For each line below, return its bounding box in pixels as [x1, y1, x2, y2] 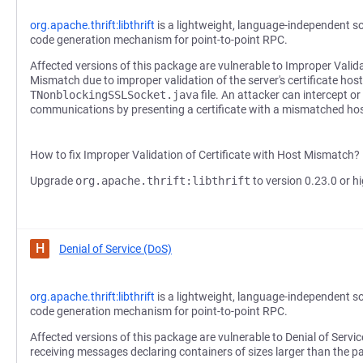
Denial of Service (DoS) [59, 242, 172, 255]
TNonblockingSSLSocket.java [30, 88, 199, 101]
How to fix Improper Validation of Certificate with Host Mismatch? [30, 148, 360, 161]
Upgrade [30, 174, 75, 187]
